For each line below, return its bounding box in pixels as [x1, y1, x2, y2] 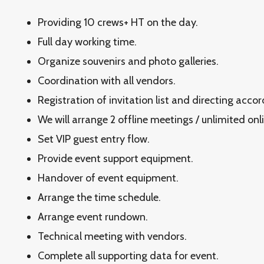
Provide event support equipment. [38, 152, 193, 165]
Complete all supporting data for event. [38, 249, 219, 262]
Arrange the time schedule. [38, 191, 161, 204]
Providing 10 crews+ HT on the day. [38, 16, 198, 29]
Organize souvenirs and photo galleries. [38, 55, 219, 68]
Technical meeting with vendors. [38, 230, 187, 243]
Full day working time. [38, 35, 137, 48]
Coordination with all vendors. [38, 74, 176, 87]
